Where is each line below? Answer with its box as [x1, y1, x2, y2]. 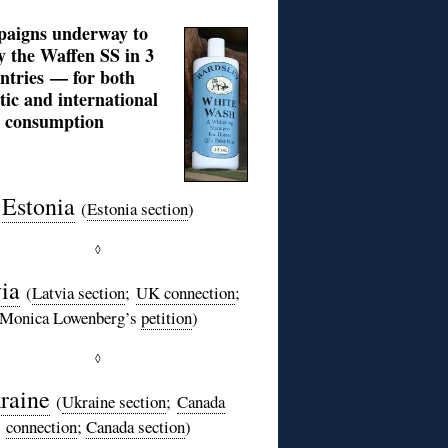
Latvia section [31, 280, 125, 304]
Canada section [85, 414, 185, 438]
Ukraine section [61, 389, 166, 413]
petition [140, 305, 192, 329]
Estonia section [87, 196, 188, 220]
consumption [4, 107, 104, 134]
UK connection [135, 280, 235, 304]
